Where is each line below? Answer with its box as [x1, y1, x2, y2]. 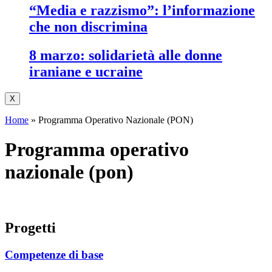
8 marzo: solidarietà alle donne [29, 47, 36, 64]
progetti [14, 219, 56, 236]
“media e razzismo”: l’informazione [29, 2, 50, 19]
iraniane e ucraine [29, 64, 143, 80]
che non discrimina [29, 19, 148, 35]
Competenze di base [13, 248, 103, 261]
